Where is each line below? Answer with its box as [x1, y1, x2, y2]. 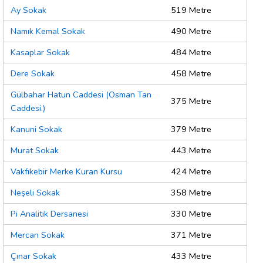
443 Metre [171, 144, 211, 157]
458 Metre [171, 68, 211, 80]
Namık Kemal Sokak [11, 25, 85, 38]
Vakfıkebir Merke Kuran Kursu [11, 166, 122, 178]
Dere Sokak [11, 68, 55, 80]
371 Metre [171, 229, 211, 241]
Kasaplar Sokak [11, 46, 70, 59]
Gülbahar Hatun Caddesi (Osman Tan [11, 89, 151, 101]
